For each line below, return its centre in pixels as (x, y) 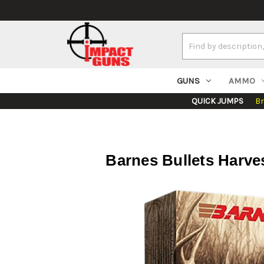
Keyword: (199, 52)
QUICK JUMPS (217, 101)
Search (195, 39)
